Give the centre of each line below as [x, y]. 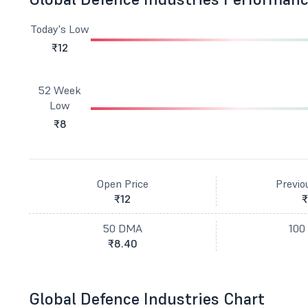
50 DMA [122, 228]
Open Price [122, 184]
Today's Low [60, 29]
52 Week [60, 90]
